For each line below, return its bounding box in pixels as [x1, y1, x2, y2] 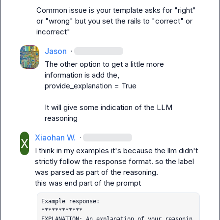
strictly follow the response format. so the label [34, 157, 194, 166]
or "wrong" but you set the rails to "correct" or [36, 16, 193, 26]
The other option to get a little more [45, 59, 165, 69]
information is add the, [45, 70, 120, 80]
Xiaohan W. [34, 133, 76, 142]
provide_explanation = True [45, 81, 137, 90]
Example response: [41, 198, 100, 205]
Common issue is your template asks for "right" [36, 5, 196, 15]
